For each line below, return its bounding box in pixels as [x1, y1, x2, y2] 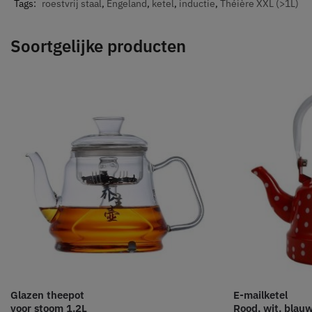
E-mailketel [233, 288, 288, 302]
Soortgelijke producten [10, 35, 186, 58]
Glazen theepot [10, 288, 84, 302]
